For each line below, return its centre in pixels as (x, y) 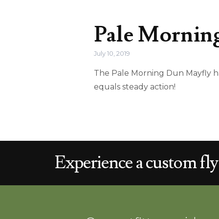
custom (171, 163)
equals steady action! (135, 87)
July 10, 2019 (112, 53)
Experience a (100, 163)
